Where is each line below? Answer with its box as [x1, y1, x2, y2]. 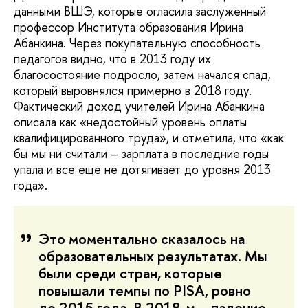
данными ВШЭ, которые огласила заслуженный [14, 3, 266, 21]
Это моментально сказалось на [38, 229, 245, 250]
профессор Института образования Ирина [14, 19, 243, 36]
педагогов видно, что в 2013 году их [14, 50, 211, 68]
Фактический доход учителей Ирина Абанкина [14, 98, 265, 115]
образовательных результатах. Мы [38, 246, 267, 267]
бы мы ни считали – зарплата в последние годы [14, 145, 269, 163]
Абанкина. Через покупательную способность [14, 34, 261, 52]
